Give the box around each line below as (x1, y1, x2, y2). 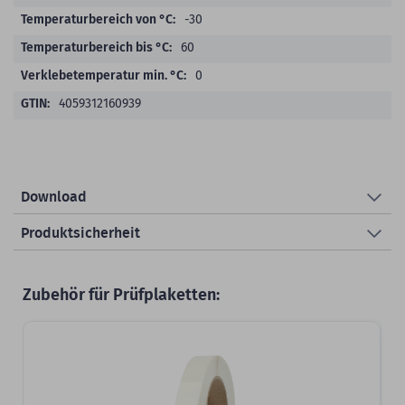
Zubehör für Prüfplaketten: (23, 284, 220, 305)
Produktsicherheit (21, 225, 140, 240)
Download (21, 189, 87, 204)
